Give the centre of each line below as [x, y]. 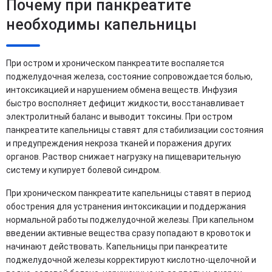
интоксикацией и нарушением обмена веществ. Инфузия [122, 90]
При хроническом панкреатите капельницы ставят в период [129, 193]
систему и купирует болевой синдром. [83, 170]
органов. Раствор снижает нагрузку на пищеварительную [124, 156]
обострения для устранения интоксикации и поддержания [126, 206]
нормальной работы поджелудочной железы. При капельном [130, 219]
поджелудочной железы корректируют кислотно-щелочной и [131, 260]
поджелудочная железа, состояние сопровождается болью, [129, 76]
